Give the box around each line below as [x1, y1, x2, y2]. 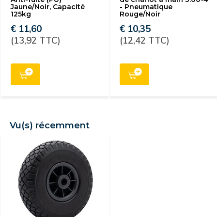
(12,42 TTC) [120, 34, 170, 46]
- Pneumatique [120, 2, 172, 11]
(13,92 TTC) [11, 34, 61, 46]
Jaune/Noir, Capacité [11, 2, 85, 11]
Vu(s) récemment [10, 120, 90, 131]
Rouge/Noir [120, 10, 160, 18]
